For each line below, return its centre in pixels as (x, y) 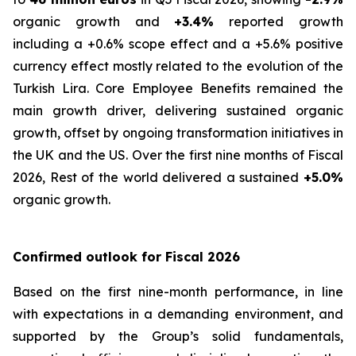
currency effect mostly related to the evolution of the (178, 66)
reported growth (279, 21)
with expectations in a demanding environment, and (178, 314)
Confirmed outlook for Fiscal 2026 (126, 257)
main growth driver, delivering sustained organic (178, 110)
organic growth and (94, 21)
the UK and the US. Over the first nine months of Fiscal (178, 155)
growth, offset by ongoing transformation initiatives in (178, 133)
